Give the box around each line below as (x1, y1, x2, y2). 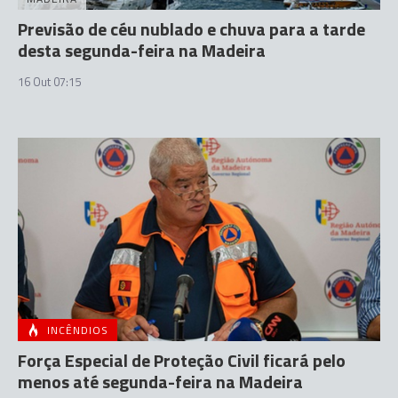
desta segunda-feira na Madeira (18, 36, 266, 64)
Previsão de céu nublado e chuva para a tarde (18, 14, 365, 43)
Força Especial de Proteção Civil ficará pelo (18, 346, 346, 374)
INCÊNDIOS (47, 322, 108, 338)
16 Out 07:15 (18, 72, 81, 91)
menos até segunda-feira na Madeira (18, 368, 303, 395)
